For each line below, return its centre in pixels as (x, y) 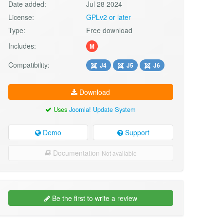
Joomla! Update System (103, 109)
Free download (109, 30)
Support (136, 133)
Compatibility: (29, 64)
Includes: (22, 45)
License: (21, 17)
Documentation (76, 153)
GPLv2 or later (109, 17)
